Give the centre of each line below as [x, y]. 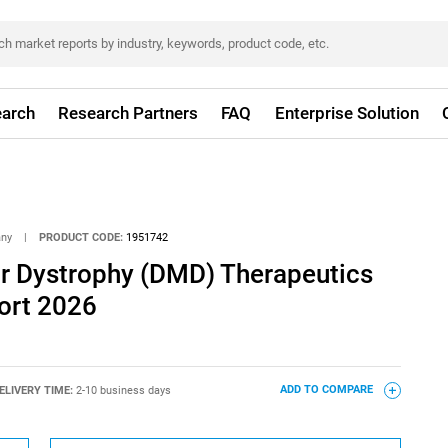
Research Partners [128, 113]
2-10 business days [123, 390]
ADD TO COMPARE [327, 390]
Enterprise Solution [346, 113]
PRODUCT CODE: [81, 237]
